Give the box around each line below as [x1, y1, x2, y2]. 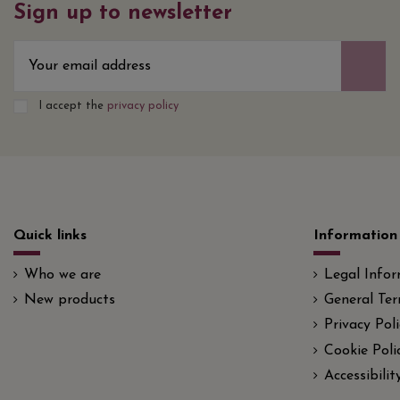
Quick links [13, 229, 87, 244]
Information [313, 229, 397, 244]
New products [24, 293, 115, 307]
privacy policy [107, 99, 179, 112]
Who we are [24, 267, 101, 282]
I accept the [38, 99, 107, 112]
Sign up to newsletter [13, 2, 232, 24]
